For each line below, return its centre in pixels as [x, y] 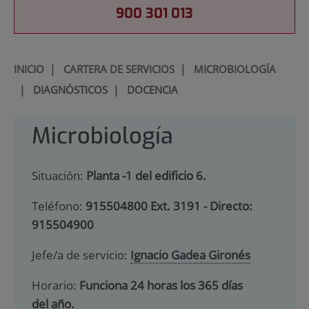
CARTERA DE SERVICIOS [119, 69]
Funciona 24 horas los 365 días [161, 285]
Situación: [59, 176]
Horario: [55, 285]
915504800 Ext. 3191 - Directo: [169, 206]
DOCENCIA [152, 89]
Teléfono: [58, 206]
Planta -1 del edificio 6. [146, 176]
